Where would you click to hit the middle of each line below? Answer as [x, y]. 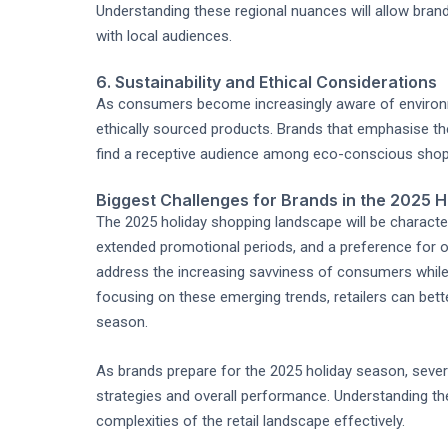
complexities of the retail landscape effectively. [250, 421]
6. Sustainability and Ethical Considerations [266, 82]
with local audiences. [164, 36]
